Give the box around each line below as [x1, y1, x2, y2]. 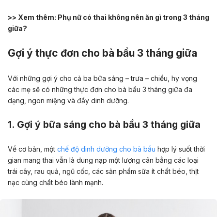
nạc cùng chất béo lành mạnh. [8, 178, 103, 187]
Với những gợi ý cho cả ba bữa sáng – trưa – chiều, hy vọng [8, 74, 197, 82]
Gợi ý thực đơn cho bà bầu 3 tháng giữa [8, 47, 197, 60]
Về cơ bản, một [8, 145, 57, 154]
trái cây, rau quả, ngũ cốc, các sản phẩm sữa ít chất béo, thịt [8, 167, 199, 176]
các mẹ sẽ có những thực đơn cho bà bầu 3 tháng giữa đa [8, 85, 192, 93]
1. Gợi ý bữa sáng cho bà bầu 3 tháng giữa [8, 118, 201, 130]
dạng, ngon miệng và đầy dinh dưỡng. [8, 96, 129, 105]
